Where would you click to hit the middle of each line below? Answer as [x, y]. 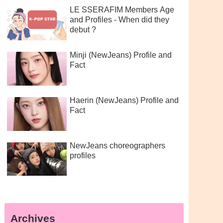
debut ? [83, 30]
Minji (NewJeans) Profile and [120, 55]
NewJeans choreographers [117, 145]
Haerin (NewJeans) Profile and [124, 101]
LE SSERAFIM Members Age [122, 10]
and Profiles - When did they [119, 20]
